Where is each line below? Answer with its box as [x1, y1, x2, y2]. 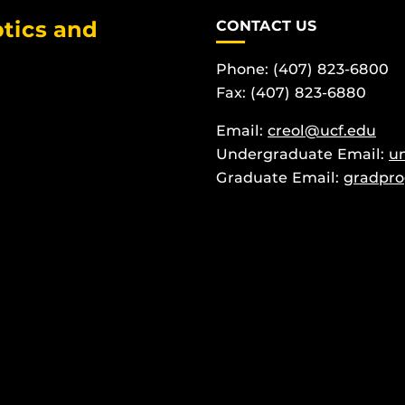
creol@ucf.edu [268, 121, 376, 139]
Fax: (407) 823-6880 [216, 83, 366, 101]
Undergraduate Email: [216, 145, 389, 163]
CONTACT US [216, 17, 317, 35]
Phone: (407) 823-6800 [216, 60, 389, 78]
